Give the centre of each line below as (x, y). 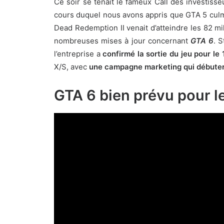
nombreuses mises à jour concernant (122, 41)
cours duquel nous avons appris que (120, 15)
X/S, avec (71, 67)
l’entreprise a (78, 54)
